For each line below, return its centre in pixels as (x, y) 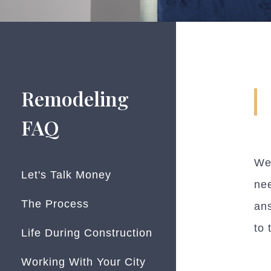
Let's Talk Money (66, 175)
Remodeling (75, 98)
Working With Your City (83, 262)
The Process (55, 204)
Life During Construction (87, 233)
